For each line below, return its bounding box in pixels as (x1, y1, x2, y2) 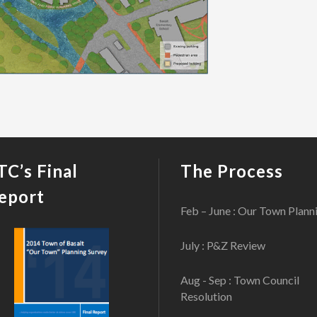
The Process (180, 161, 283, 182)
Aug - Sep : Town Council (180, 273, 299, 287)
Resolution (180, 289, 232, 304)
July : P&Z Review (180, 238, 265, 253)
